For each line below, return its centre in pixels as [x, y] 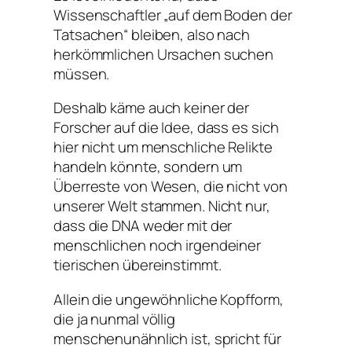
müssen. [82, 73]
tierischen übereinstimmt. [137, 265]
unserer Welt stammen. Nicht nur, [162, 206]
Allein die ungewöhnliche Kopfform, [169, 299]
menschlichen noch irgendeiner [158, 246]
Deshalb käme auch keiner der [152, 108]
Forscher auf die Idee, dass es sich [166, 128]
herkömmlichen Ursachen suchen [164, 54]
